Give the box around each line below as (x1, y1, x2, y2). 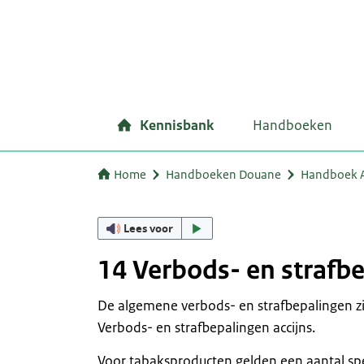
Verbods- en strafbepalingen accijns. (97, 318, 315, 336)
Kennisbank (140, 116, 214, 134)
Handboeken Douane (166, 167, 281, 182)
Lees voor (123, 221, 174, 236)
